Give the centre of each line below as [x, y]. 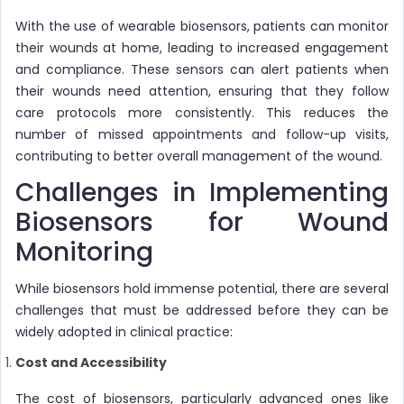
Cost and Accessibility [91, 362]
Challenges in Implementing [202, 192]
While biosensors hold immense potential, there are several [202, 288]
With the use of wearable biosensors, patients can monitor [202, 26]
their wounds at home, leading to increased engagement [202, 47]
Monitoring [84, 252]
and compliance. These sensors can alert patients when [202, 69]
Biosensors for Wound [202, 222]
